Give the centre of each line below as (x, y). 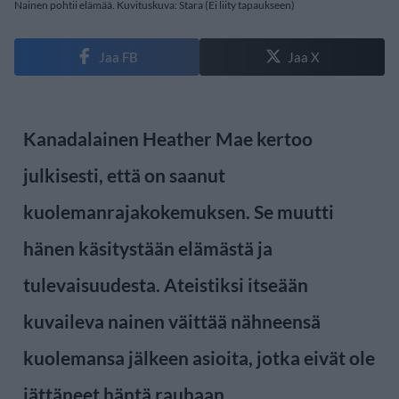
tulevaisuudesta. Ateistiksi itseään (166, 284)
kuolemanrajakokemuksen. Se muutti (179, 211)
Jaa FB (118, 57)
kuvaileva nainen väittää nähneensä (172, 321)
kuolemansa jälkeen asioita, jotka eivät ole (199, 357)
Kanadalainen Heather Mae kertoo (168, 138)
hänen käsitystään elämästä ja (148, 248)
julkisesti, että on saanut (124, 175)
